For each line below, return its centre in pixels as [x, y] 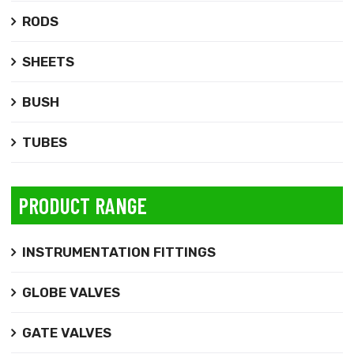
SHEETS [48, 61]
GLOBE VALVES [71, 292]
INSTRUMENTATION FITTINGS [119, 252]
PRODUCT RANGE [83, 205]
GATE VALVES [66, 332]
